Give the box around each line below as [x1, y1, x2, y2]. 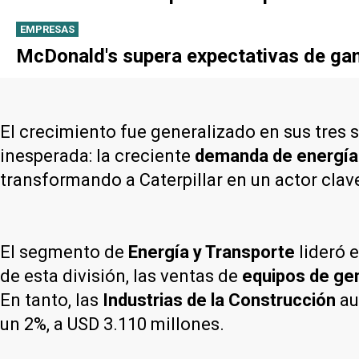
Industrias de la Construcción [103, 289, 336, 310]
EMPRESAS [20, 22, 75, 35]
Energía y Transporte [128, 241, 295, 262]
